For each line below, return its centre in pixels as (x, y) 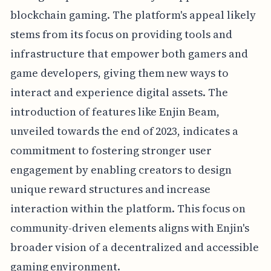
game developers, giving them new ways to (119, 73)
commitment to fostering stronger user (111, 150)
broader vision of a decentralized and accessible (134, 247)
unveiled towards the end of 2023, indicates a (124, 131)
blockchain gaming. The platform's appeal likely (133, 15)
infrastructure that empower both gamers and (129, 53)
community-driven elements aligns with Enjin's (129, 227)
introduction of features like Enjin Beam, (115, 111)
